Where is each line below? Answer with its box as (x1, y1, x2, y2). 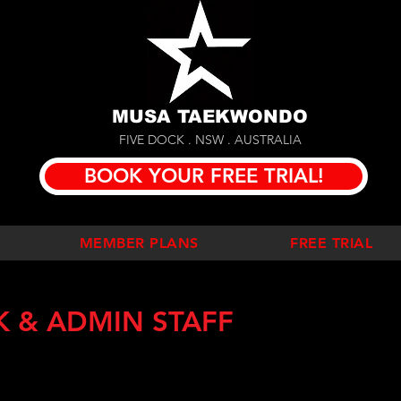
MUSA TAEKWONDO (112, 107, 308, 126)
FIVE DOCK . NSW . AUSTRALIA (118, 132, 302, 148)
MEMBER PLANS (80, 235, 199, 252)
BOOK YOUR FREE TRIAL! (83, 164, 324, 188)
